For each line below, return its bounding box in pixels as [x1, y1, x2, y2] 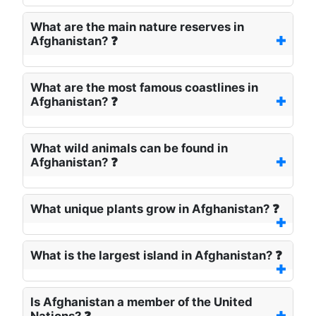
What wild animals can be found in [30, 141, 228, 156]
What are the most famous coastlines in [30, 80, 258, 95]
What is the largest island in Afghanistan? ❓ [30, 248, 282, 263]
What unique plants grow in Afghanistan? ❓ [30, 202, 279, 217]
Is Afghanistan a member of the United [30, 295, 253, 310]
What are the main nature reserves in [30, 20, 244, 35]
